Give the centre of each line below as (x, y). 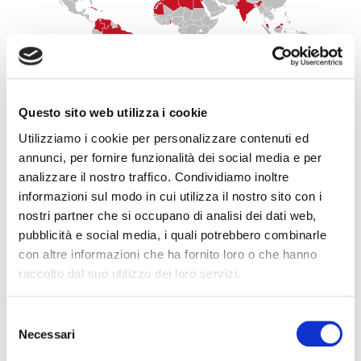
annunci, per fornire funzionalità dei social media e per (170, 157)
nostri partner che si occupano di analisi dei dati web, (168, 215)
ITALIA (180, 302)
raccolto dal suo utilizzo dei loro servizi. (130, 273)
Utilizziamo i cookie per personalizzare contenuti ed (164, 138)
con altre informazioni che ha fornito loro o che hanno (168, 254)
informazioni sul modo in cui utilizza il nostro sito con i (170, 196)
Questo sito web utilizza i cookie (113, 113)
